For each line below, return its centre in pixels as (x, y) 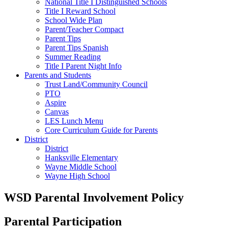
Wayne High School (77, 176)
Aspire (55, 103)
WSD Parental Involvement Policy (94, 197)
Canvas (57, 112)
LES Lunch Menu (74, 121)
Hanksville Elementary (81, 158)
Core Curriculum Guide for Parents (101, 130)
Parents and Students (58, 75)
